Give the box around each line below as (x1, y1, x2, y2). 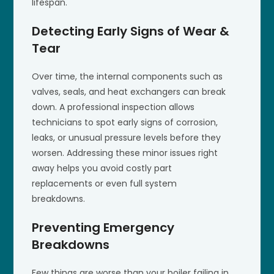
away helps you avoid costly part (32, 161, 172, 174)
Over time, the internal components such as (32, 70, 223, 83)
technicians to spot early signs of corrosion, (32, 116, 218, 128)
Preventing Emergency (32, 218, 175, 236)
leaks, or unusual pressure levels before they (32, 131, 221, 144)
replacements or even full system (32, 177, 177, 190)
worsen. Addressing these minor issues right (32, 146, 218, 159)
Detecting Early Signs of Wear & (32, 22, 230, 40)
